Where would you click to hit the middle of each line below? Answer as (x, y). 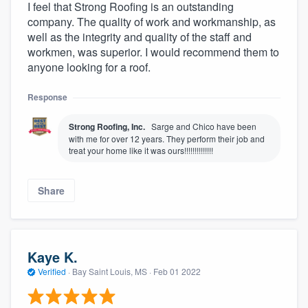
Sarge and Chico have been (204, 126)
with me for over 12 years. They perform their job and (167, 139)
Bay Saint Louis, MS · (112, 271)
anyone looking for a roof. (89, 67)
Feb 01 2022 (177, 271)
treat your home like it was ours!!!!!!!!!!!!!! (141, 151)
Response (47, 97)
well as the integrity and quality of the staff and (140, 37)
